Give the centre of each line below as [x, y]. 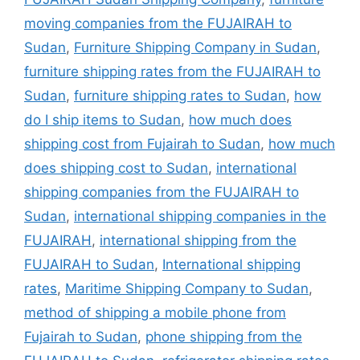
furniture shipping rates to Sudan [180, 95]
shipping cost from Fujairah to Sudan [142, 143]
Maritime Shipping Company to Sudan [187, 288]
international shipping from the [198, 240]
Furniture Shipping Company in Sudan [195, 47]
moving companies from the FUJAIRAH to [158, 23]
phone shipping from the [224, 336]
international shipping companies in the [200, 216]
